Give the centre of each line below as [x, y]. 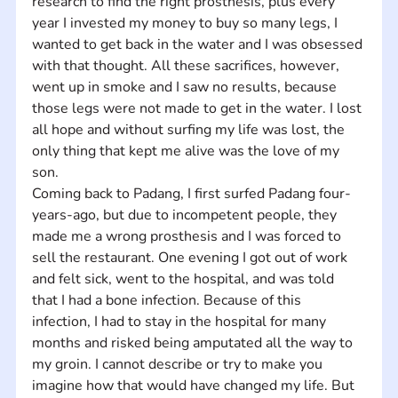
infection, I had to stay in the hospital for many [180, 321]
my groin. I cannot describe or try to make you [179, 364]
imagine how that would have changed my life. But [195, 385]
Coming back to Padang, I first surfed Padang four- [191, 193]
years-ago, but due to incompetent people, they [186, 215]
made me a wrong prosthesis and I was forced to [188, 236]
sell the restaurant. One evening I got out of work [191, 257]
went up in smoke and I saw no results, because [186, 87]
